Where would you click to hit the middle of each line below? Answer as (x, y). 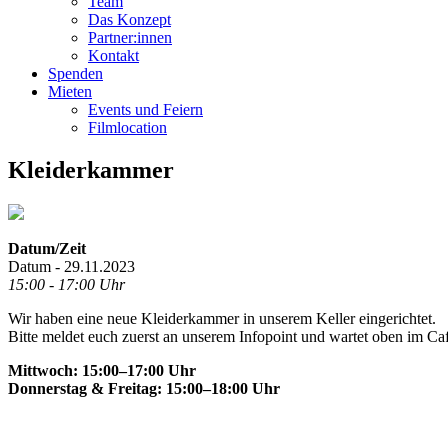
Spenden (75, 73)
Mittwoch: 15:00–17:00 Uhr (102, 370)
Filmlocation (127, 127)
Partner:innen (130, 37)
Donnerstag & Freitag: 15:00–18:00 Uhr (144, 388)
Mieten (70, 91)
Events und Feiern (145, 109)
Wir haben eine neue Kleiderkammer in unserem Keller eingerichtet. (222, 318)
